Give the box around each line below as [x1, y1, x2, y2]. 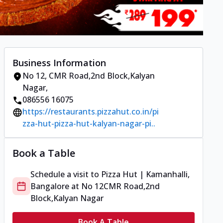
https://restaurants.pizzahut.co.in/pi [22, 106, 159, 117]
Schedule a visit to [30, 169, 101, 180]
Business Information [12, 57, 106, 69]
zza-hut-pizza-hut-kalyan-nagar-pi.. [22, 118, 155, 129]
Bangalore [30, 181, 69, 192]
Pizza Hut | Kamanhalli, [101, 169, 190, 180]
